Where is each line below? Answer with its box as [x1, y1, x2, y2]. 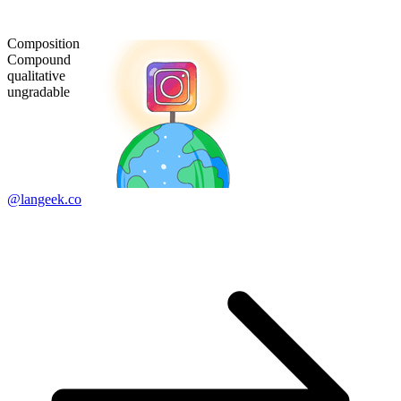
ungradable [7, 83, 70, 99]
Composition [7, 35, 80, 51]
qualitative [7, 67, 65, 83]
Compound [7, 51, 71, 67]
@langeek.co [7, 191, 81, 207]
